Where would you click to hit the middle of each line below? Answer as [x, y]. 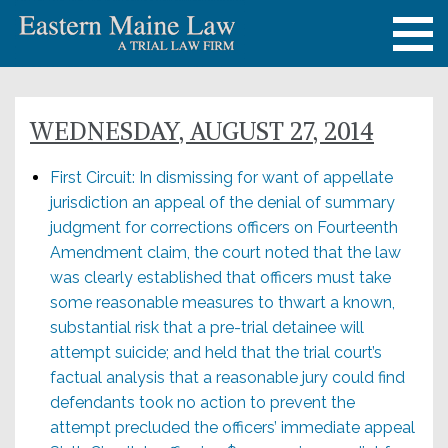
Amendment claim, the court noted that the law [225, 252]
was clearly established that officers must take [220, 277]
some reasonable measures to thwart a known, [222, 302]
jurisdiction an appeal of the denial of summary [222, 202]
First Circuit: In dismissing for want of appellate [221, 177]
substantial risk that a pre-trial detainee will [207, 327]
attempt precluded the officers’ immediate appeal [232, 427]
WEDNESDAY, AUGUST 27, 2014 [202, 131]
